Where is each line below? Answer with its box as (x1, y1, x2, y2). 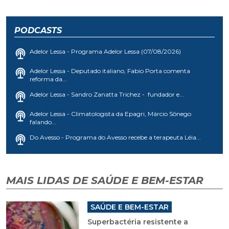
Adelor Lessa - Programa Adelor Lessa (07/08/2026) (30, 47, 181, 55)
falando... (30, 118, 56, 126)
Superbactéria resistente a (87, 217, 188, 226)
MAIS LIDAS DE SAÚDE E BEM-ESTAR (6, 174, 203, 187)
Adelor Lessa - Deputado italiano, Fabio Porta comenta (30, 66, 190, 75)
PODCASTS (14, 25, 62, 35)
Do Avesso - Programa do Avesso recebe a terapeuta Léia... (30, 133, 201, 141)
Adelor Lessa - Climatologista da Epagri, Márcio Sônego (30, 109, 191, 118)
